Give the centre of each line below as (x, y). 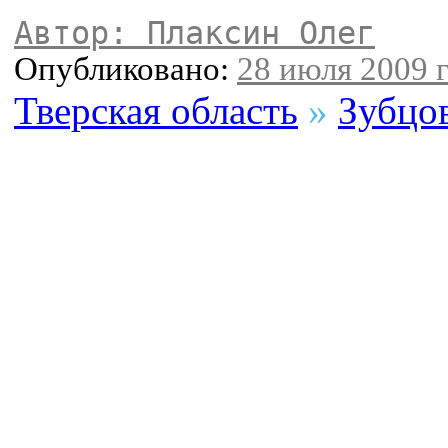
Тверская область (156, 111)
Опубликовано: (125, 69)
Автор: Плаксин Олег (194, 33)
